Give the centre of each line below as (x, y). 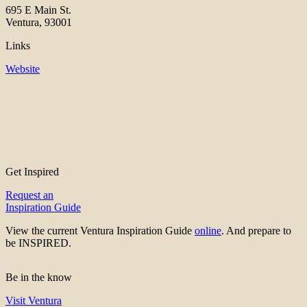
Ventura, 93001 (39, 23)
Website (23, 69)
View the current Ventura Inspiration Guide (100, 231)
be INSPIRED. (38, 243)
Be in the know (39, 278)
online (208, 231)
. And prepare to (256, 231)
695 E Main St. (38, 10)
